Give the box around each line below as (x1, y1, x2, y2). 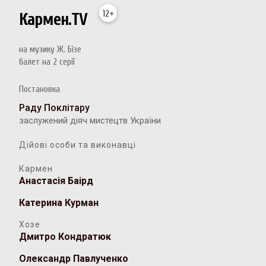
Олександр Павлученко (19, 253, 129, 265)
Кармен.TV (19, 9, 88, 29)
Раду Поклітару (19, 102, 90, 114)
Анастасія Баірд (19, 175, 94, 187)
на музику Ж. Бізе (19, 45, 82, 55)
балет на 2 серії (19, 57, 75, 68)
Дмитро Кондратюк (19, 231, 112, 243)
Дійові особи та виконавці (19, 140, 137, 150)
